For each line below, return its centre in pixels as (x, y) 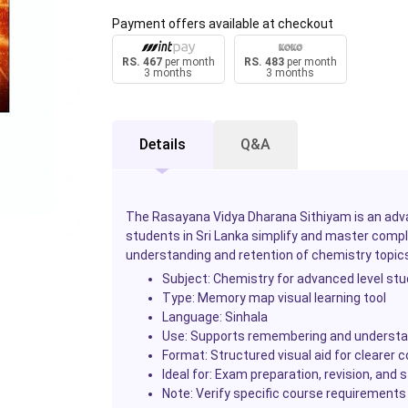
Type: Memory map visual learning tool (274, 298)
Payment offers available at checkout (222, 23)
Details (162, 145)
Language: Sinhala (214, 317)
